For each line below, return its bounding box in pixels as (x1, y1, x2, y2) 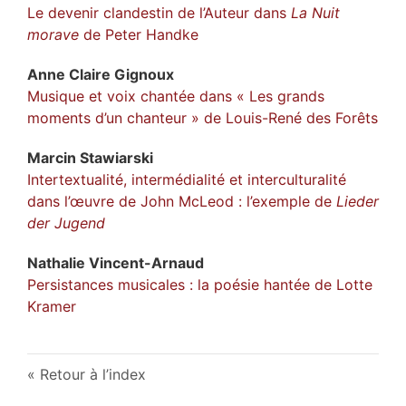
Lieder (336, 191, 379, 210)
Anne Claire (27, 64, 114, 83)
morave (27, 24, 79, 43)
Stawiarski (80, 148, 153, 167)
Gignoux (114, 64, 174, 83)
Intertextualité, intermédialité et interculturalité (27, 169, 346, 188)
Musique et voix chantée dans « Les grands (27, 86, 324, 105)
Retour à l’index (40, 364, 146, 383)
